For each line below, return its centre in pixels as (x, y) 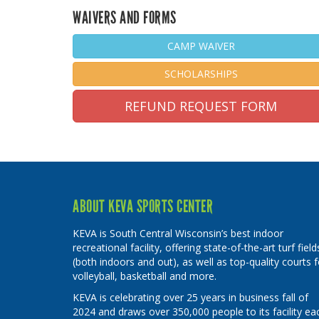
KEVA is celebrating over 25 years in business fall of (190, 298)
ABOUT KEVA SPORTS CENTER (143, 206)
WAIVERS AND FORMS (125, 18)
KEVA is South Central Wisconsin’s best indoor (178, 234)
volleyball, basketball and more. (145, 276)
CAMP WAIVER (201, 46)
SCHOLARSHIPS (201, 74)
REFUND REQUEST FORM (201, 106)
